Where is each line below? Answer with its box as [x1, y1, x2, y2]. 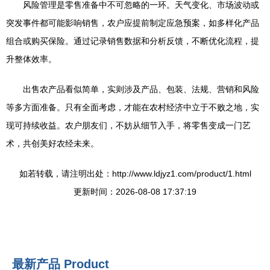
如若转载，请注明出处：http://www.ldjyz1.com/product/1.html [19, 168, 251, 178]
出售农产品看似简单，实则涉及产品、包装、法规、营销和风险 [23, 84, 259, 94]
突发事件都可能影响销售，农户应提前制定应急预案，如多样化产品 [6, 17, 259, 28]
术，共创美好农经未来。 [6, 138, 99, 148]
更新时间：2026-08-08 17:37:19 [74, 186, 196, 196]
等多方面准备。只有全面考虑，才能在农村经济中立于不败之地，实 [6, 102, 259, 112]
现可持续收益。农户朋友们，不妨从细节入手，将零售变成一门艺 [6, 120, 251, 130]
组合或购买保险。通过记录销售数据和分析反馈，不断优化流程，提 [6, 36, 259, 46]
